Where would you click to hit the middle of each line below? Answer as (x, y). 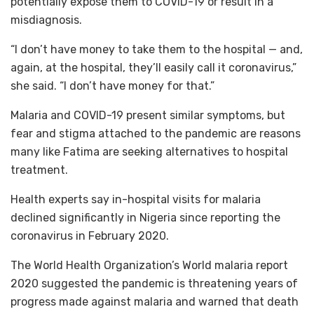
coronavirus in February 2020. (90, 236)
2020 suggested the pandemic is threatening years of (154, 284)
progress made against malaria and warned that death (155, 302)
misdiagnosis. (46, 20)
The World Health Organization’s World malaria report (149, 265)
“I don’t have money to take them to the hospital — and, (157, 49)
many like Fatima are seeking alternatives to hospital (149, 152)
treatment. (39, 170)
